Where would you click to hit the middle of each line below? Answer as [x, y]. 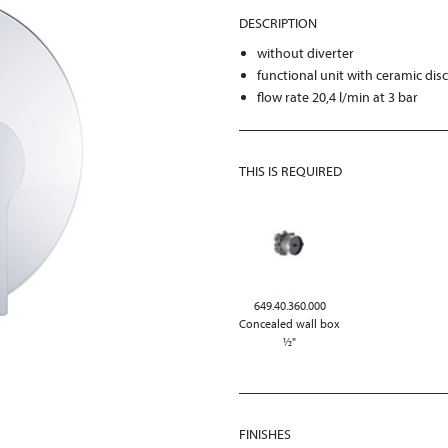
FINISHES [265, 434]
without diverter [306, 53]
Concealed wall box [290, 324]
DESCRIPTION [278, 23]
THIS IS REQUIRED [290, 171]
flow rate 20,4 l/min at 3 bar [338, 97]
